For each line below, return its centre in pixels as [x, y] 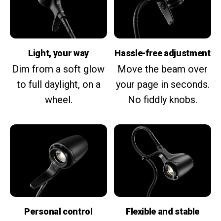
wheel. [58, 99]
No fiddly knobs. [163, 99]
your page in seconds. [163, 84]
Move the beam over [163, 69]
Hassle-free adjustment [163, 53]
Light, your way [58, 53]
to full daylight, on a [58, 84]
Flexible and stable [163, 212]
